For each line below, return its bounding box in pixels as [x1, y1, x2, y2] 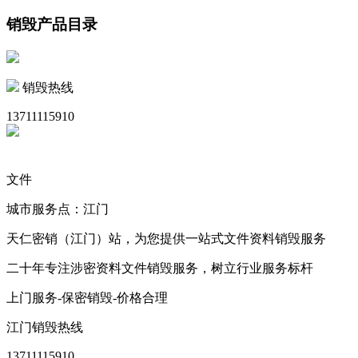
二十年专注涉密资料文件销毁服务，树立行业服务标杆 [6, 261, 313, 276]
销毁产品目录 [6, 16, 97, 34]
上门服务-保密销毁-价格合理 [6, 291, 168, 305]
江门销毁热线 [6, 320, 83, 335]
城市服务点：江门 [6, 202, 109, 217]
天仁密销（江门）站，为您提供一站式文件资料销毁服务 [6, 232, 326, 246]
